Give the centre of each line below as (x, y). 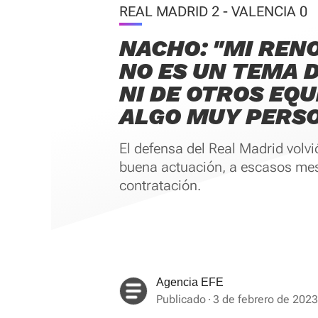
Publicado (181, 299)
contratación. (160, 185)
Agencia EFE (190, 282)
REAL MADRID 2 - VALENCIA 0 (213, 11)
